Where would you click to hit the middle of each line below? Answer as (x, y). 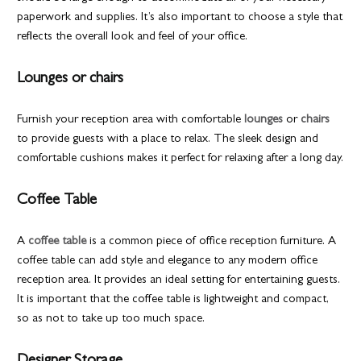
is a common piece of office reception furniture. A (212, 242)
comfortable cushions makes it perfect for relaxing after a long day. (180, 159)
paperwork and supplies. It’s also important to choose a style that (180, 18)
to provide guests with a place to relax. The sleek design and (168, 139)
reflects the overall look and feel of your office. (133, 37)
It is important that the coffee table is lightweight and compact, (173, 300)
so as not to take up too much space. (113, 319)
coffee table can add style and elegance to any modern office (168, 261)
